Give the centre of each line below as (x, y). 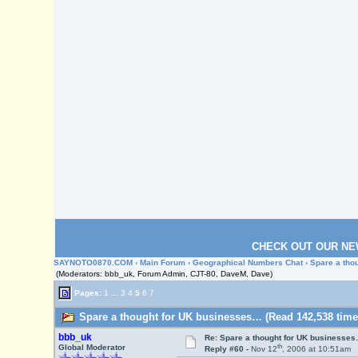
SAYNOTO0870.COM (93, 263)
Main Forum (163, 263)
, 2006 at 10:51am (316, 349)
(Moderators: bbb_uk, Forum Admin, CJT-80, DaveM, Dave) (165, 274)
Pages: (88, 292)
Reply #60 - (227, 349)
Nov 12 (264, 349)
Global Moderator (91, 347)
